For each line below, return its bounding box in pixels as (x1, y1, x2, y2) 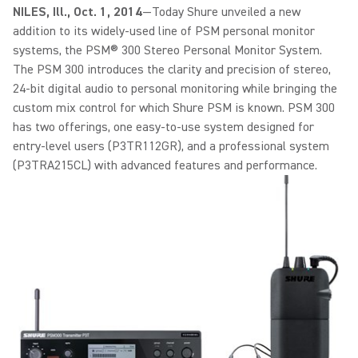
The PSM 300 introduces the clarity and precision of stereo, (13, 62, 331, 78)
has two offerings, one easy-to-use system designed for (13, 119, 314, 135)
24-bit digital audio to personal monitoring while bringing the (13, 81, 337, 97)
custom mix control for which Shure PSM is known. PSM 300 (13, 100, 335, 116)
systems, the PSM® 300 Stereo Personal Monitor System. (13, 42, 322, 58)
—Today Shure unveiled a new (142, 4, 300, 20)
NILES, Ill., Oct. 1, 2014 (13, 4, 142, 20)
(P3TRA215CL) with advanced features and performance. (13, 157, 317, 173)
